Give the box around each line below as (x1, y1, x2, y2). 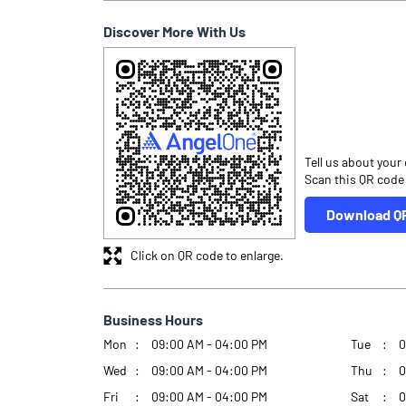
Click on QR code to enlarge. (130, 247, 284, 264)
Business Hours (103, 310, 203, 328)
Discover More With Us (103, 22, 246, 40)
